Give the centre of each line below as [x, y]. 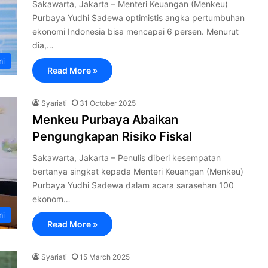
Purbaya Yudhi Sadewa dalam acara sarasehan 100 [133, 185]
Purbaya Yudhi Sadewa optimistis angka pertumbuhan [138, 18]
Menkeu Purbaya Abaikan [105, 120]
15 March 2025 [105, 257]
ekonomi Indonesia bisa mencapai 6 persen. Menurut [135, 31]
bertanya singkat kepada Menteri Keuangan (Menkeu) [138, 171]
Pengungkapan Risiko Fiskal [112, 136]
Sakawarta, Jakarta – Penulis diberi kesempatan [127, 158]
